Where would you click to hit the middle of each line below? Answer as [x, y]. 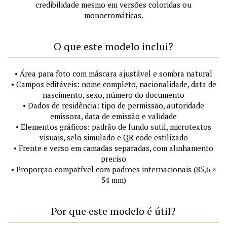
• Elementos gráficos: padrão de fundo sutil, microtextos [113, 127]
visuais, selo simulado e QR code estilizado [113, 138]
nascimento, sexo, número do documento [113, 95]
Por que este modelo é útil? [113, 211]
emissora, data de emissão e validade [113, 116]
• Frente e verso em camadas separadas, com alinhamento [113, 148]
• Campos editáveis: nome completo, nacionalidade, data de [113, 84]
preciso [113, 159]
